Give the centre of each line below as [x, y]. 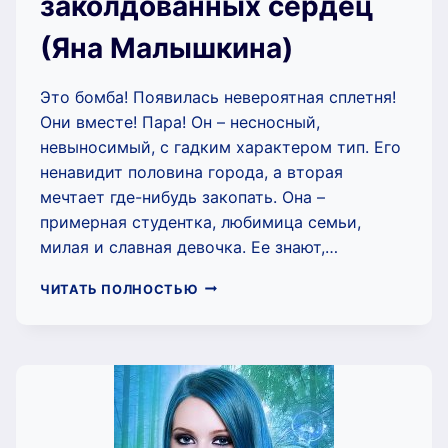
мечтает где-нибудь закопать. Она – [182, 196]
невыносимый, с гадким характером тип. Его [220, 146]
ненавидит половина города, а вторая [191, 171]
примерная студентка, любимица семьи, [200, 221]
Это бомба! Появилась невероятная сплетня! [218, 96]
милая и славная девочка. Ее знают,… [189, 246]
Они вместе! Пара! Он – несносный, [180, 121]
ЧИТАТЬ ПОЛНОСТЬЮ [119, 289]
